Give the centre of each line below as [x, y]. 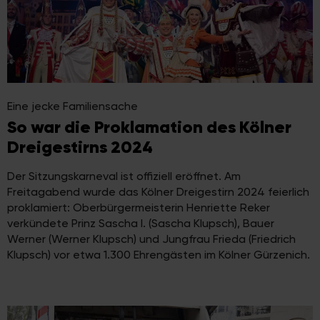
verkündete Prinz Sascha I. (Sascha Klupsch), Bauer [141, 224]
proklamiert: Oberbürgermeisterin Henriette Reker [139, 208]
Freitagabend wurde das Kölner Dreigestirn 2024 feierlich [158, 192]
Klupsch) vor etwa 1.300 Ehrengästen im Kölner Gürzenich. [159, 255]
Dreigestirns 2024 [80, 147]
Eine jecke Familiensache [72, 106]
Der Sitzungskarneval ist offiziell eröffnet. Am [124, 176]
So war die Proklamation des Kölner [149, 127]
